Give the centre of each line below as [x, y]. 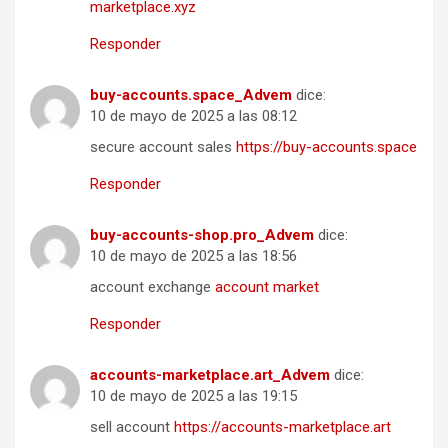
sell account [132, 427]
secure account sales [163, 147]
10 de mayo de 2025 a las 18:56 [193, 256]
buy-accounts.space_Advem [191, 95]
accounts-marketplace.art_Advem [210, 375]
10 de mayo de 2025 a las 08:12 [193, 116]
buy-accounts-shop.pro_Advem [202, 235]
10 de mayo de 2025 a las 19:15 [193, 396]
